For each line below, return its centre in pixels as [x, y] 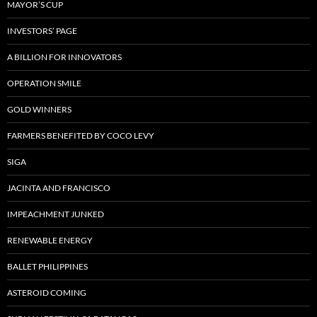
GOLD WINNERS [39, 110]
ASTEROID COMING [47, 293]
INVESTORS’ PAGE [42, 31]
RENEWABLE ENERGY [50, 241]
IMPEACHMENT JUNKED [56, 214]
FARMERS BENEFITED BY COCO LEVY [81, 136]
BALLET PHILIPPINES [47, 267]
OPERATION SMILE [44, 83]
